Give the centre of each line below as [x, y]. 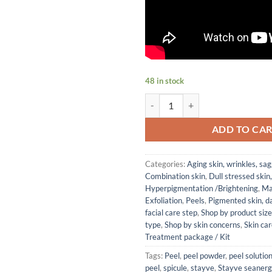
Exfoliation [164, 200]
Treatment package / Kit [188, 236]
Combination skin [175, 176]
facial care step [171, 212]
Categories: [166, 164]
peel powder [204, 255]
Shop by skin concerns [202, 224]
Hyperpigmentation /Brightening [202, 188]
